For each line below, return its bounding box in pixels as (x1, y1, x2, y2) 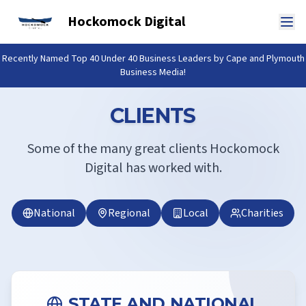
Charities (241, 206, 283, 221)
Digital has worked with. (84, 158, 222, 178)
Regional (108, 206, 150, 221)
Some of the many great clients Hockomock (27, 139, 279, 158)
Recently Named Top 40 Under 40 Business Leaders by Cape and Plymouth (1, 52, 305, 66)
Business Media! (120, 66, 186, 79)
